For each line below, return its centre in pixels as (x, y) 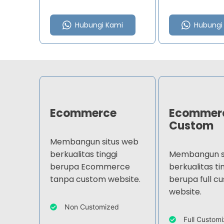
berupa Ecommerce (90, 167)
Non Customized (91, 207)
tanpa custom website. (95, 179)
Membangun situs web (94, 142)
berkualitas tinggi (83, 154)
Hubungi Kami (99, 25)
